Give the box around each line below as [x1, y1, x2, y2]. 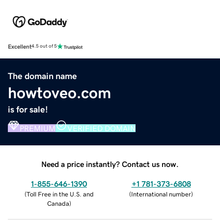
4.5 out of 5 [31, 44, 57, 49]
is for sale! [8, 105, 48, 114]
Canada [47, 200, 69, 207]
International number [131, 191, 191, 197]
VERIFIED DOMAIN [67, 124, 136, 132]
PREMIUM [20, 124, 55, 132]
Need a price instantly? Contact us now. [41, 160, 179, 168]
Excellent [8, 43, 31, 50]
